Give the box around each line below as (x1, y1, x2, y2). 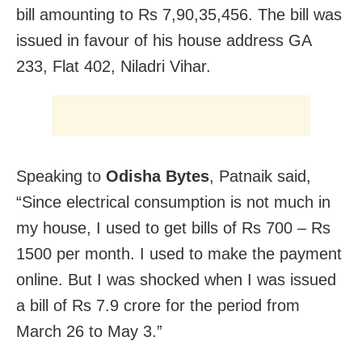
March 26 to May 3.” (16, 322, 162, 340)
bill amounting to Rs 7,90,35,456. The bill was (16, 5, 342, 23)
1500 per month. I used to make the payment (16, 244, 342, 263)
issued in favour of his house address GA (16, 31, 311, 49)
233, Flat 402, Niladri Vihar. (16, 57, 211, 75)
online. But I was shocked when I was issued (16, 270, 336, 288)
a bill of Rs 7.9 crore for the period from (16, 296, 300, 314)
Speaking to (16, 166, 106, 185)
